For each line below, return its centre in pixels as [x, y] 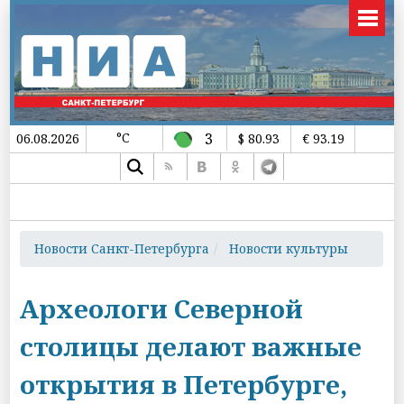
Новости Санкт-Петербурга [122, 248]
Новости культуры [289, 248]
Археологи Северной [162, 308]
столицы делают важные [191, 346]
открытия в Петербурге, [184, 384]
